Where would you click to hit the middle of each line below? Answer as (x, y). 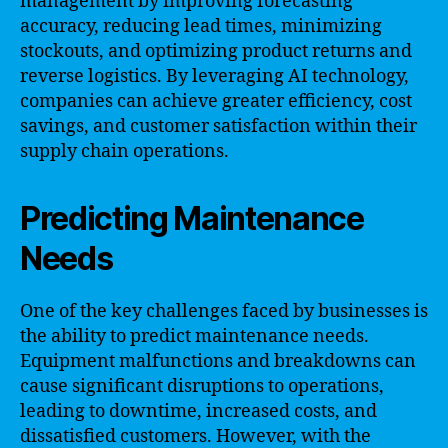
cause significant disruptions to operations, (202, 386)
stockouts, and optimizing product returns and (216, 51)
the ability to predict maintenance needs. (194, 336)
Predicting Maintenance (192, 218)
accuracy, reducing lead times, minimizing (201, 26)
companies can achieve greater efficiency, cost (216, 101)
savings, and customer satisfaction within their (218, 126)
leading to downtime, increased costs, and (198, 411)
